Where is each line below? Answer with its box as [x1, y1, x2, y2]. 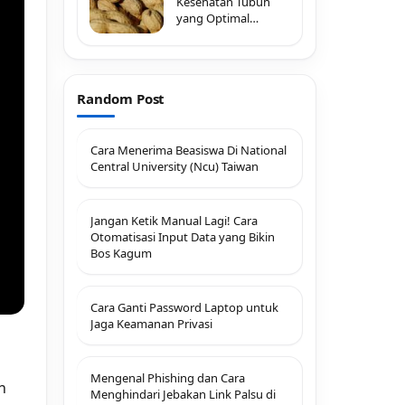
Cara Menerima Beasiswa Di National [90, 142, 287, 158]
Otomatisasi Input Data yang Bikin [90, 229, 275, 245]
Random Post [77, 89, 165, 108]
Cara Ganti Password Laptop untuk [90, 299, 278, 316]
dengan [176, 26, 218, 42]
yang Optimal [176, 10, 250, 26]
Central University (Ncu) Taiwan [90, 158, 259, 174]
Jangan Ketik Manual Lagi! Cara [90, 212, 258, 229]
